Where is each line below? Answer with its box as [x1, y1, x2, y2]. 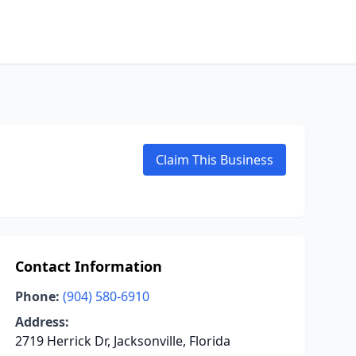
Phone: [14, 288, 60, 305]
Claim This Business [156, 151, 273, 168]
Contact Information [14, 257, 162, 276]
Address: [14, 313, 69, 331]
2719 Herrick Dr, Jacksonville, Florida [14, 332, 230, 350]
